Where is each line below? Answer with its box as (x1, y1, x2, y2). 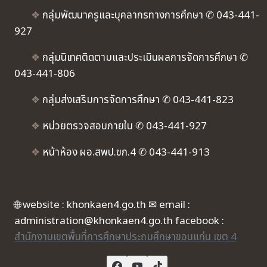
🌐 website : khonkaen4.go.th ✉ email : (14, 197, 190, 213)
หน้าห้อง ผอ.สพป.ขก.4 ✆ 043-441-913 (40, 145, 210, 160)
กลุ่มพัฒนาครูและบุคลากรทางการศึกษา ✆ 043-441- (40, 8, 259, 23)
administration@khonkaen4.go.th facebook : (14, 213, 224, 229)
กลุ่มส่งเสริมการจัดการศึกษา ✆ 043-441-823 (40, 92, 234, 108)
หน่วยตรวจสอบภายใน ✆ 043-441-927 (40, 119, 207, 134)
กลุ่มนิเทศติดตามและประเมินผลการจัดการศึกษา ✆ (40, 50, 248, 66)
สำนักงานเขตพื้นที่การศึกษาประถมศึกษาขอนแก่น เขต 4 (14, 229, 237, 245)
